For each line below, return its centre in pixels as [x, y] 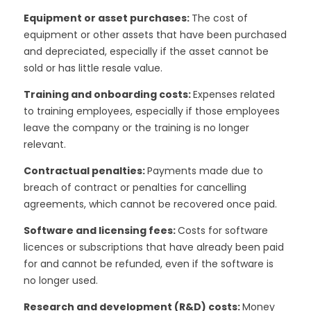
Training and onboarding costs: [108, 94]
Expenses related [234, 94]
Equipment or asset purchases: [107, 18]
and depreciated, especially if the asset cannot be [146, 51]
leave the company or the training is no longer [136, 127]
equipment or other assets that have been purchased [155, 34]
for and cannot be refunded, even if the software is [148, 263]
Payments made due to [205, 170]
